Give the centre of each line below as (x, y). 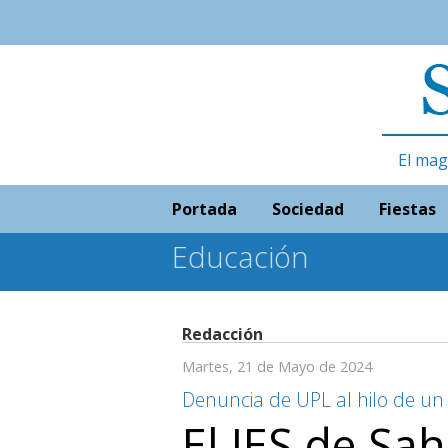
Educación (240, 256)
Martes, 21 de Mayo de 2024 (277, 366)
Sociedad (308, 209)
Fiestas (407, 209)
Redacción (222, 334)
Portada (204, 209)
